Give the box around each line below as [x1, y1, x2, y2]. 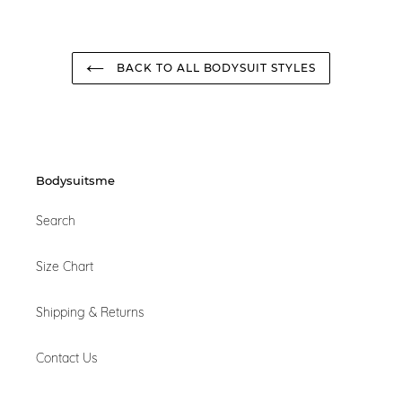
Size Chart [36, 258, 93, 275]
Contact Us [36, 350, 98, 367]
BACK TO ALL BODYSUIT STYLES [113, 60, 316, 74]
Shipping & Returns [36, 304, 144, 321]
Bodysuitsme [36, 172, 115, 188]
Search [36, 213, 75, 230]
